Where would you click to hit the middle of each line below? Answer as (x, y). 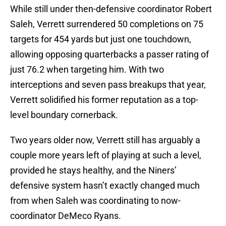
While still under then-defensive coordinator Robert (111, 9)
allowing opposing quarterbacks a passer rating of (109, 54)
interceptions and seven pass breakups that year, (108, 85)
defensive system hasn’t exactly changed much (105, 186)
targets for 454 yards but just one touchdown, (101, 39)
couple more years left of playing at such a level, (106, 155)
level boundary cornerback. (64, 115)
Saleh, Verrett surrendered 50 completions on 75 (107, 24)
